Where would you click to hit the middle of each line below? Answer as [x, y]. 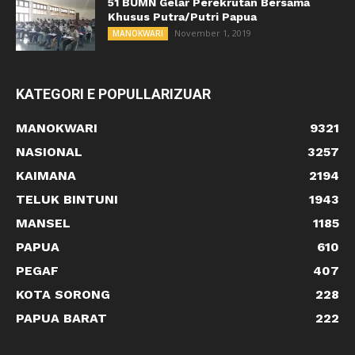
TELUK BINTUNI [67, 200]
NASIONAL [49, 152]
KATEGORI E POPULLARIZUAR [113, 94]
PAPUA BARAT [61, 319]
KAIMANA [46, 176]
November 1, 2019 [213, 33]
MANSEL [43, 223]
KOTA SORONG [63, 295]
